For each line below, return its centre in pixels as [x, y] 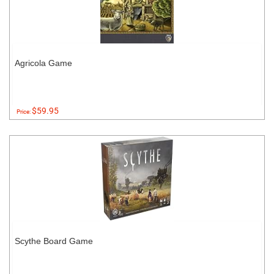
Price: [24, 112]
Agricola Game [43, 63]
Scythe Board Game [54, 241]
